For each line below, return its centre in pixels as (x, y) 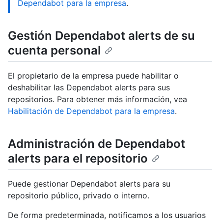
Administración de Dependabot (96, 144)
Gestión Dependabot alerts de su (101, 36)
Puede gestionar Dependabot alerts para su (89, 184)
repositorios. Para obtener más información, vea (97, 99)
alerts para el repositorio (78, 159)
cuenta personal (54, 50)
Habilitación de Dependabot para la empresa (91, 111)
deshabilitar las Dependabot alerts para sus (89, 88)
